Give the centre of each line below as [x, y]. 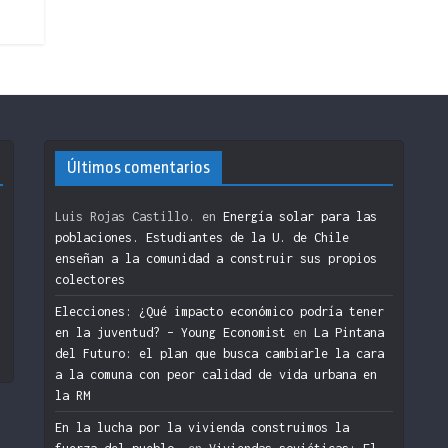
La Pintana [349, 332]
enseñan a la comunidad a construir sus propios [216, 258]
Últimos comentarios [138, 167]
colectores [90, 279]
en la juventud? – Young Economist [170, 332]
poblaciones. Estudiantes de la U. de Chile [202, 237]
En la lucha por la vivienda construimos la [202, 427]
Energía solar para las [300, 216]
